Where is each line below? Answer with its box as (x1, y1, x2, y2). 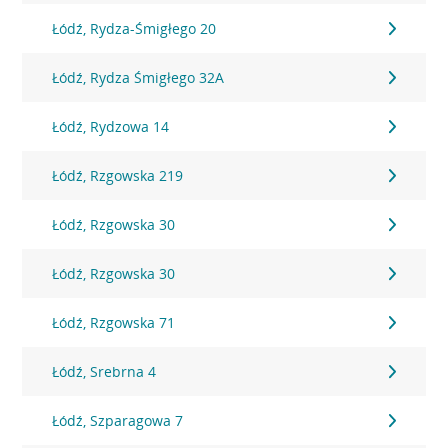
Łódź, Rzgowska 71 (52, 313, 176, 332)
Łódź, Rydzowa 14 (52, 117, 170, 136)
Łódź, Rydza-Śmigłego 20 (52, 19, 217, 38)
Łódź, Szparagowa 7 (52, 411, 184, 430)
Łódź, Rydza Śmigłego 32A (52, 68, 225, 87)
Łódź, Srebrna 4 (52, 362, 157, 381)
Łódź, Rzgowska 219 (52, 166, 184, 185)
